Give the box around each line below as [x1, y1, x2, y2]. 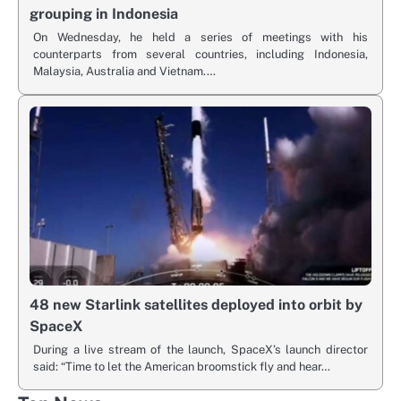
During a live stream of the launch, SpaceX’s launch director [33, 343, 368, 357]
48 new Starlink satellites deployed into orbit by [30, 296, 363, 314]
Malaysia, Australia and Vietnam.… [33, 64, 216, 79]
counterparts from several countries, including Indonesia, [33, 47, 368, 62]
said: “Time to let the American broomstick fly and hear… [33, 360, 330, 374]
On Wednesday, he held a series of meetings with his [33, 30, 368, 45]
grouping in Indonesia [30, 5, 178, 23]
